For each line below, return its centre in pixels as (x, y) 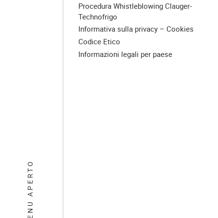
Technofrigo (98, 16)
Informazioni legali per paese (126, 54)
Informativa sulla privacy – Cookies (136, 29)
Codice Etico (100, 42)
